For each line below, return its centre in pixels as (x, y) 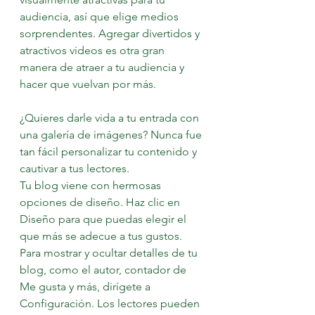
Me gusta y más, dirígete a (86, 287)
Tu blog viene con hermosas (92, 185)
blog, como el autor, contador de (104, 270)
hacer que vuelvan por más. (89, 84)
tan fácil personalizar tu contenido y (110, 152)
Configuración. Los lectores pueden (111, 303)
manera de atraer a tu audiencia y (103, 67)
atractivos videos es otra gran (94, 50)
